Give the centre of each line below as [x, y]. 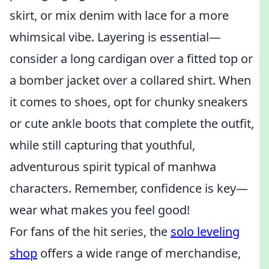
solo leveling [205, 231]
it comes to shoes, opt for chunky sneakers [129, 102]
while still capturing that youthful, [102, 145]
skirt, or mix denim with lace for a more [119, 15]
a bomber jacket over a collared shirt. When [130, 80]
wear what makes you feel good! [100, 210]
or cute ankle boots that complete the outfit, [132, 123]
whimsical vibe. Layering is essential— [115, 37]
